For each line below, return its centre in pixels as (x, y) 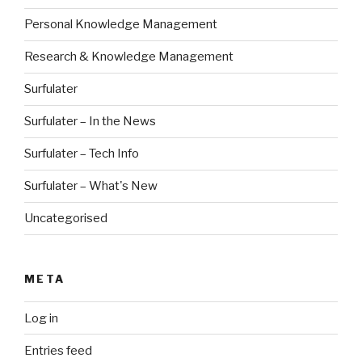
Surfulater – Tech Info (82, 154)
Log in (41, 318)
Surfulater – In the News (90, 121)
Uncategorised (66, 218)
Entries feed (58, 350)
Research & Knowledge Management (129, 57)
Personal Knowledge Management (121, 24)
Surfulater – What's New (91, 186)
